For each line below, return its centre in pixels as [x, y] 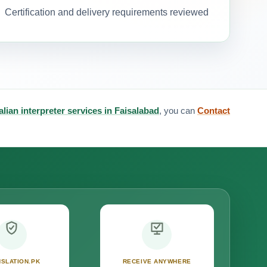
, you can [178, 110]
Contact [214, 110]
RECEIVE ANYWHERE [157, 262]
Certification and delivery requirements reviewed [106, 12]
